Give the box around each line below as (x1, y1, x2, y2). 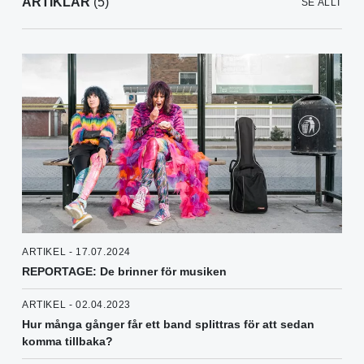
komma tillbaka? (22, 335, 113, 349)
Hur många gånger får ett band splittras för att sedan (22, 318, 314, 331)
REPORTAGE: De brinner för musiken (22, 265, 227, 279)
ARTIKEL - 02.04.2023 (22, 299, 131, 311)
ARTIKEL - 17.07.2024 (22, 246, 131, 258)
